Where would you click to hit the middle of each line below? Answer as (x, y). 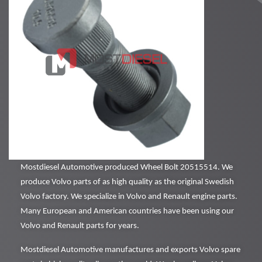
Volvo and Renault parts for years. (80, 226)
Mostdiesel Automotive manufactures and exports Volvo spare (130, 250)
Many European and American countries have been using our (127, 212)
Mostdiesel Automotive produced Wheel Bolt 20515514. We (127, 168)
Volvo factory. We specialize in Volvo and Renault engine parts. (129, 197)
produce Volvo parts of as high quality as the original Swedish (127, 182)
